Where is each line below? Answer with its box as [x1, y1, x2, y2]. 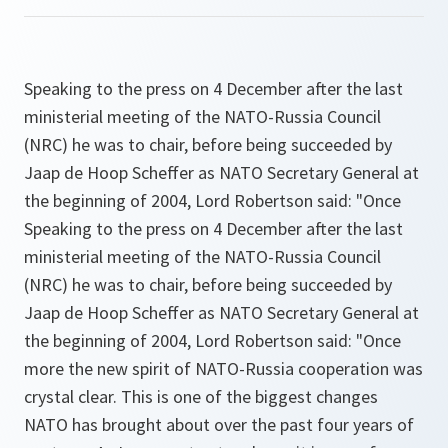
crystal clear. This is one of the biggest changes [24, 385, 378, 408]
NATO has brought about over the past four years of [24, 413, 414, 436]
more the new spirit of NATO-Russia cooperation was [24, 357, 423, 380]
